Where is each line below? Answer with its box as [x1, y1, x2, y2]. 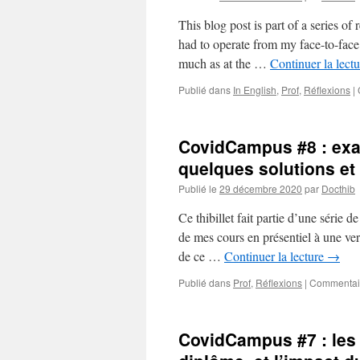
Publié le [178, 182, 217, 195]
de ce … [178, 247, 224, 264]
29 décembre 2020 [219, 182, 302, 195]
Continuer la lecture [224, 247, 327, 264]
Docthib [321, 182, 355, 195]
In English [233, 83, 276, 96]
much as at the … [178, 55, 270, 72]
